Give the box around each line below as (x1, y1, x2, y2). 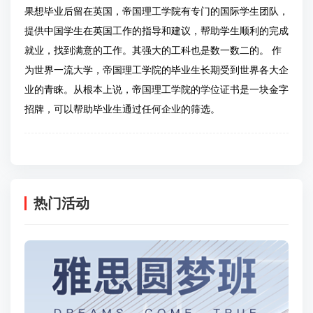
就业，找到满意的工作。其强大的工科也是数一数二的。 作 (24, 45, 282, 56)
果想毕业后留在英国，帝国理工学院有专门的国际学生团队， (24, 6, 289, 17)
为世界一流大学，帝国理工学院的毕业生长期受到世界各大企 (24, 64, 289, 75)
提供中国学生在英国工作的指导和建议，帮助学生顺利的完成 (24, 25, 289, 36)
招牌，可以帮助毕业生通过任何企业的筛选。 (24, 103, 220, 115)
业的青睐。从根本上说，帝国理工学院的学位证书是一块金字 (24, 84, 289, 95)
